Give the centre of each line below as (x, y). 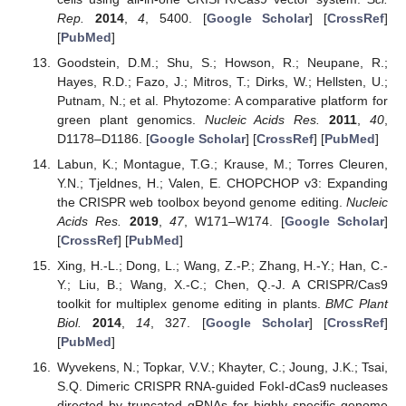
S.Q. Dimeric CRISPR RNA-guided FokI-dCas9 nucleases (222, 387)
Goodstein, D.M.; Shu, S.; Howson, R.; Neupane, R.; (222, 62)
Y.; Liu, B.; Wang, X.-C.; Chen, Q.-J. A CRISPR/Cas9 (222, 285)
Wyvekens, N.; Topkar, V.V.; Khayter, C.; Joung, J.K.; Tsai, (222, 367)
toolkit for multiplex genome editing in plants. (191, 304)
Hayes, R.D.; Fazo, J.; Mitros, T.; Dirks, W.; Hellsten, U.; (222, 81)
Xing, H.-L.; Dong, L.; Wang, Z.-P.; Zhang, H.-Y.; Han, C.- (222, 266)
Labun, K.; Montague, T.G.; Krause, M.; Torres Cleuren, (222, 164)
